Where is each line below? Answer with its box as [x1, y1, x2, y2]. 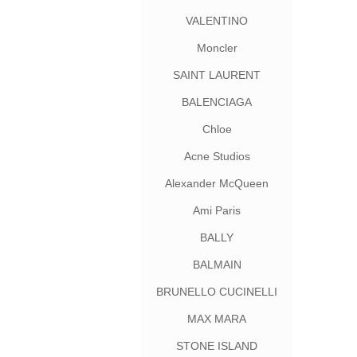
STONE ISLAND [176, 339, 257, 352]
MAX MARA [187, 312, 246, 325]
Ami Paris [193, 204, 241, 217]
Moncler [196, 41, 237, 54]
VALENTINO [186, 14, 248, 27]
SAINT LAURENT [173, 69, 261, 81]
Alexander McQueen [165, 177, 269, 190]
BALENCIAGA [182, 96, 252, 108]
